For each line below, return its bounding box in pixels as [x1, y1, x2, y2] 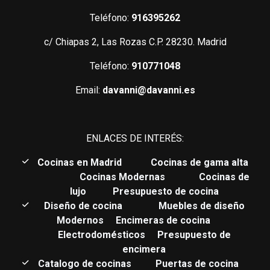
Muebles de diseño [158, 199, 245, 212]
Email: [75, 84, 102, 96]
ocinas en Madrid [44, 156, 124, 168]
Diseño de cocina [43, 199, 134, 212]
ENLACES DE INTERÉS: [86, 132, 184, 144]
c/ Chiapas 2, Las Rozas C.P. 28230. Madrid [43, 36, 227, 48]
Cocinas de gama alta [151, 156, 251, 168]
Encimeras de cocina [113, 214, 218, 226]
